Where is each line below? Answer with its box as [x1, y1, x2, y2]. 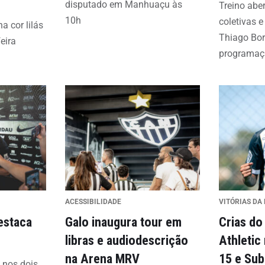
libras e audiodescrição [64, 232, 188, 248]
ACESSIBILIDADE [64, 198, 121, 206]
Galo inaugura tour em [64, 214, 182, 230]
